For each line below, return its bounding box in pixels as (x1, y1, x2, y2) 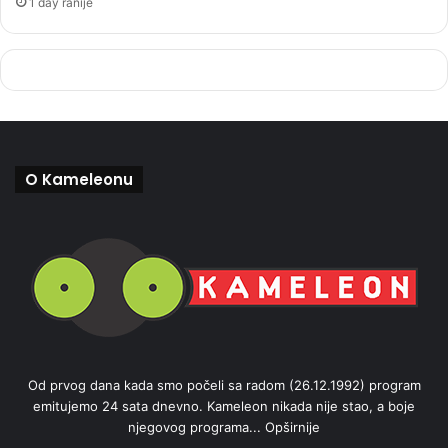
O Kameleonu (25, 169, 133, 191)
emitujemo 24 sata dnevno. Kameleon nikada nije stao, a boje (33, 398, 415, 415)
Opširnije (265, 419, 320, 436)
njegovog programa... (128, 419, 265, 436)
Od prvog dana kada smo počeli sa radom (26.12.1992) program (27, 377, 421, 394)
